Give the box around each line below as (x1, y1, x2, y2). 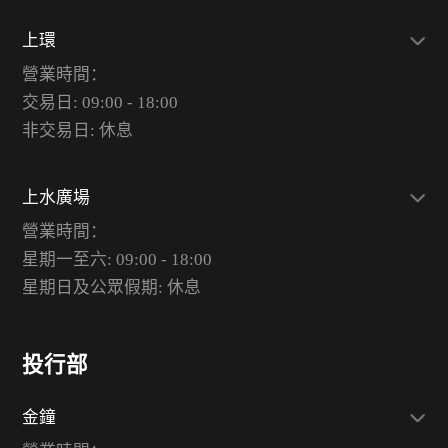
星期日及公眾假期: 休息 (21, 277, 201, 297)
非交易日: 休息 (21, 121, 133, 141)
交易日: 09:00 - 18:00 (21, 93, 178, 113)
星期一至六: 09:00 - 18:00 (21, 249, 212, 269)
